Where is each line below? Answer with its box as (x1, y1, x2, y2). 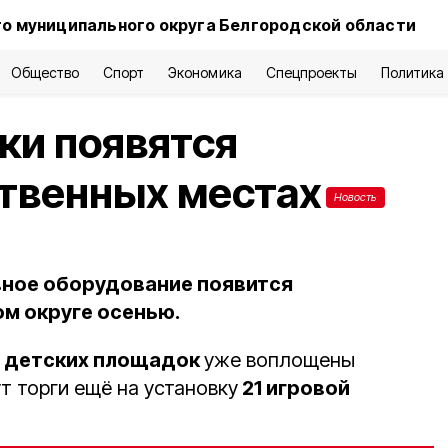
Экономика (168, 64, 242, 81)
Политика (380, 64, 445, 81)
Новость (334, 190, 377, 204)
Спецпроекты (265, 64, 357, 81)
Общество (10, 64, 80, 81)
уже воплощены (204, 348, 355, 372)
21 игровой (238, 376, 350, 400)
